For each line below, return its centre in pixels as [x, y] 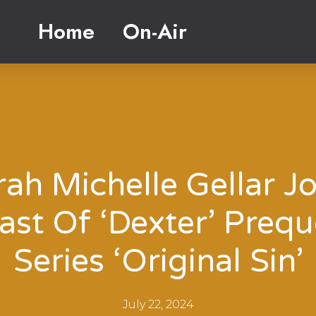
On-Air [154, 31]
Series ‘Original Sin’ [158, 261]
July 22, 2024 [158, 304]
